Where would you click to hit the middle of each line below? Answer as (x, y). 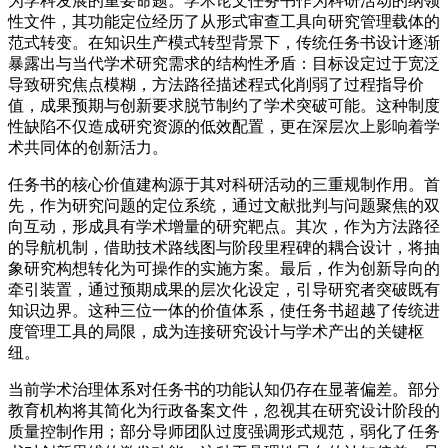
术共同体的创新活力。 (88, 147)
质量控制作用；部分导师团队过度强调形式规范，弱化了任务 (224, 431)
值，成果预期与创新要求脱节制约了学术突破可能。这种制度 (224, 105)
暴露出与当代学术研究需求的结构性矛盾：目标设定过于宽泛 (224, 63)
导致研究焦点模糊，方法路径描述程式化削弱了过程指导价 (216, 84)
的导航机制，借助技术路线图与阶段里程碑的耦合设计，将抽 (224, 247)
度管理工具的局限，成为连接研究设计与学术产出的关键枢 (216, 331)
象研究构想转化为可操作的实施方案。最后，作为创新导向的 (224, 268)
